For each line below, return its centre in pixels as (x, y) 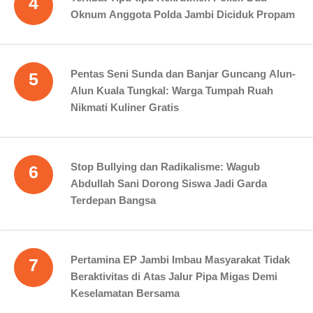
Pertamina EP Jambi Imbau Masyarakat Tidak (180, 259)
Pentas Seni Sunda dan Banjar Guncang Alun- (183, 73)
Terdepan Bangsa (113, 200)
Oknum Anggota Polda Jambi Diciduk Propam (183, 14)
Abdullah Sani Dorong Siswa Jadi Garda (169, 183)
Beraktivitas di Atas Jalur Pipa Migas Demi (174, 276)
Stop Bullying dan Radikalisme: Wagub (165, 166)
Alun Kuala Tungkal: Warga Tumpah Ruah (172, 90)
